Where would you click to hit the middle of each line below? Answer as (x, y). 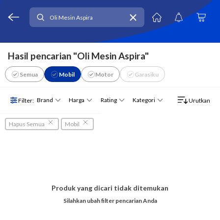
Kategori (144, 100)
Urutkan (199, 100)
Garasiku (147, 74)
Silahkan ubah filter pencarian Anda (110, 201)
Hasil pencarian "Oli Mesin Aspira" (78, 56)
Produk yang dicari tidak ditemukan (110, 188)
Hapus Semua (27, 124)
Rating (109, 100)
